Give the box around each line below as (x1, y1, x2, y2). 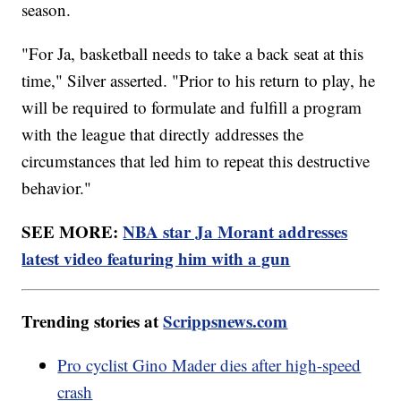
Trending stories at (21, 309, 164, 334)
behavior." (21, 176, 92, 200)
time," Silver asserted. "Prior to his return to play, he (21, 69, 376, 92)
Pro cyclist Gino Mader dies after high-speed (57, 354, 362, 377)
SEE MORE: (21, 219, 124, 244)
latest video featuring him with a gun (21, 246, 291, 271)
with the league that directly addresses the (21, 123, 304, 146)
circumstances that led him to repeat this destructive (21, 149, 371, 173)
